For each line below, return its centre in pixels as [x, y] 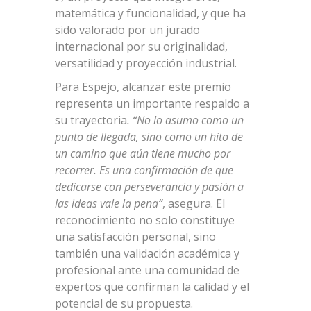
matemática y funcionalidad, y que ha [150, 13]
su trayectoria [91, 120]
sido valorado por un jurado [127, 30]
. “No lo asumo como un [185, 120]
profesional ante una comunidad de [147, 270]
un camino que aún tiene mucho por [143, 153]
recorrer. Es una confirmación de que [144, 170]
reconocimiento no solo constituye [145, 220]
